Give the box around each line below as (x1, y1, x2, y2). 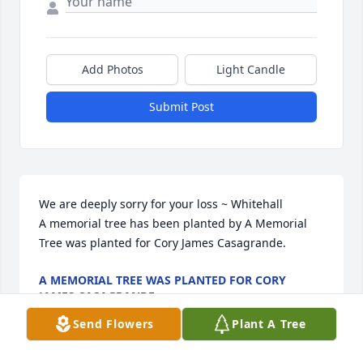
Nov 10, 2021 (39, 305, 109, 321)
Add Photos (81, 62, 143, 78)
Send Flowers (72, 316, 155, 331)
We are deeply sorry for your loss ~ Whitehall (39, 196, 283, 212)
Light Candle (216, 62, 285, 78)
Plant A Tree (232, 316, 306, 331)
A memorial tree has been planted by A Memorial (39, 216, 307, 232)
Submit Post (149, 99, 214, 115)
